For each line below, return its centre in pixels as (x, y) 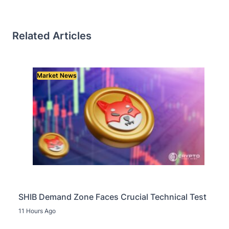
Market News (57, 75)
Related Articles (52, 36)
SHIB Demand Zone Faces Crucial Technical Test (112, 197)
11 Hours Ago (37, 211)
